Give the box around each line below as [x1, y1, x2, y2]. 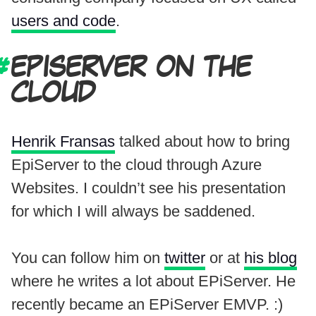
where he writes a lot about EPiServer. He [11, 272, 296, 290]
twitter [164, 248, 205, 267]
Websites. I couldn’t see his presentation [11, 178, 286, 197]
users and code [11, 11, 116, 30]
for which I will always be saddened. [11, 202, 255, 220]
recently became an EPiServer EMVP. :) [11, 295, 283, 313]
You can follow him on [11, 248, 164, 267]
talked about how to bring [115, 132, 290, 150]
